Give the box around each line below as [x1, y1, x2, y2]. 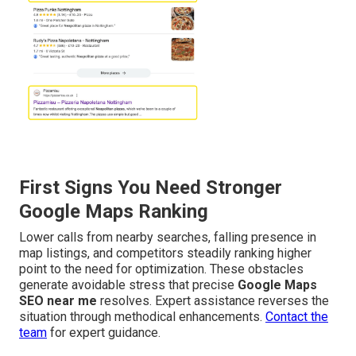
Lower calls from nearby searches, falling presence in [19, 230, 316, 246]
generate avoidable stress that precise [19, 277, 238, 293]
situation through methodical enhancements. [19, 309, 265, 325]
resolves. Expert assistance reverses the [97, 293, 329, 309]
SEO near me [19, 293, 97, 309]
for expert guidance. [47, 325, 161, 341]
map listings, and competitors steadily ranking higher [19, 246, 311, 261]
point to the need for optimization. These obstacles [19, 261, 304, 277]
